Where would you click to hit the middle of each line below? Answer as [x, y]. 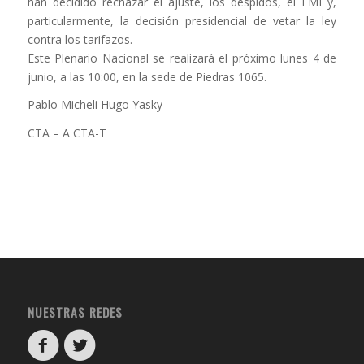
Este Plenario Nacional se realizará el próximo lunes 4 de [182, 58]
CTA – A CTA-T [67, 133]
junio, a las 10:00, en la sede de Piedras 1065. [147, 76]
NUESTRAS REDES [75, 312]
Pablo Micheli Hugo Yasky [95, 105]
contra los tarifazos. [80, 39]
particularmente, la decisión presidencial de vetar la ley [182, 20]
